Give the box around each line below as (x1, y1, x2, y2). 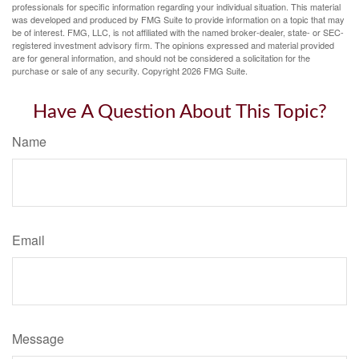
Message (12, 329, 64, 348)
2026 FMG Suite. (182, 64, 248, 77)
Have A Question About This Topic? (32, 103, 327, 122)
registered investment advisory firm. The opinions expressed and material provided (12, 38, 334, 51)
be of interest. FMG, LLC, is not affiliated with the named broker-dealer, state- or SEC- (12, 26, 344, 38)
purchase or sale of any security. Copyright (12, 64, 182, 77)
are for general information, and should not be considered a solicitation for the (12, 51, 310, 64)
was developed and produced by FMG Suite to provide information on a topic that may (12, 13, 345, 26)
